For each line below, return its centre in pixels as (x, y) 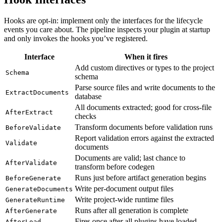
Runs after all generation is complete (132, 210)
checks (85, 116)
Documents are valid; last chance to (130, 158)
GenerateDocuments (39, 189)
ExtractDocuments (37, 92)
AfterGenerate (31, 211)
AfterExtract (29, 112)
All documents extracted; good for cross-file (143, 107)
